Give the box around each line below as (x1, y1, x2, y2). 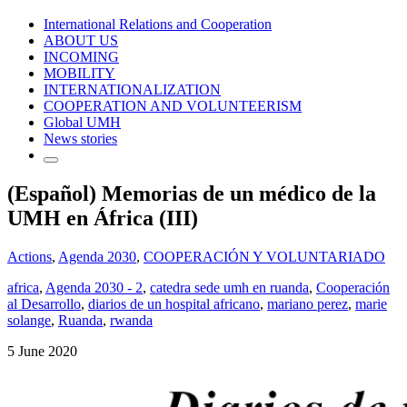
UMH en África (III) (7, 205, 198, 230)
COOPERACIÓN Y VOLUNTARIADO (144, 248, 385, 264)
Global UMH (44, 114, 121, 130)
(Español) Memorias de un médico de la (7, 181, 376, 205)
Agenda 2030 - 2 (45, 279, 143, 295)
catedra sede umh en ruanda (150, 279, 309, 295)
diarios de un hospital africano (88, 295, 260, 312)
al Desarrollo (7, 295, 81, 312)
